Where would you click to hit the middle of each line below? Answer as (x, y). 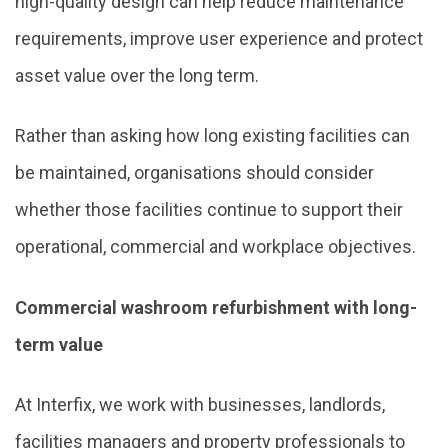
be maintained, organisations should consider (194, 173)
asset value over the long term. (137, 75)
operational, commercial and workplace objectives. (215, 247)
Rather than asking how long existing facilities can (212, 136)
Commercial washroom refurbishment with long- (216, 307)
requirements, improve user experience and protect (219, 38)
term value (59, 344)
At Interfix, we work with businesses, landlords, (200, 404)
